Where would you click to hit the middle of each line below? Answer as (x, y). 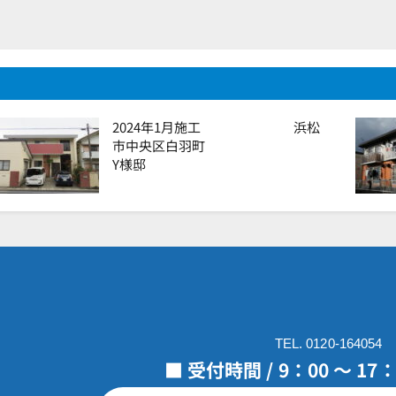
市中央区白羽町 (218, 146)
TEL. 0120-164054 (328, 344)
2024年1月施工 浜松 (216, 127)
